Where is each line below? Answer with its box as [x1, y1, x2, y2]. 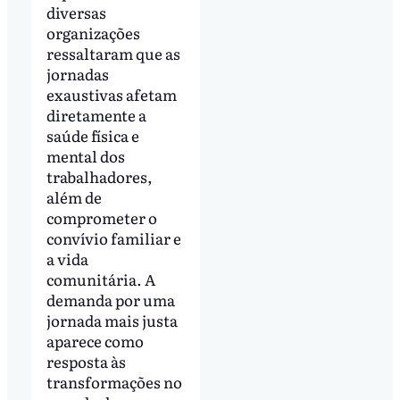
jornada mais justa [46, 308, 178, 331]
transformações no [46, 370, 182, 393]
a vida [46, 246, 88, 270]
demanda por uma [46, 287, 175, 311]
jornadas [46, 62, 109, 85]
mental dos [46, 144, 125, 167]
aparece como [46, 329, 144, 352]
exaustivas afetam [46, 82, 177, 105]
